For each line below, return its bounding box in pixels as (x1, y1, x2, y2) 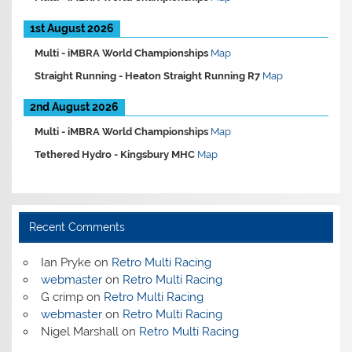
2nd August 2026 (30, 100, 119, 113)
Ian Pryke (40, 255, 91, 270)
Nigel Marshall (40, 324, 119, 339)
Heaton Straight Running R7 (125, 69, 261, 82)
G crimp (40, 290, 83, 305)
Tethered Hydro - (35, 148, 121, 160)
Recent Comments (28, 221, 125, 234)
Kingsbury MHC (120, 148, 196, 160)
